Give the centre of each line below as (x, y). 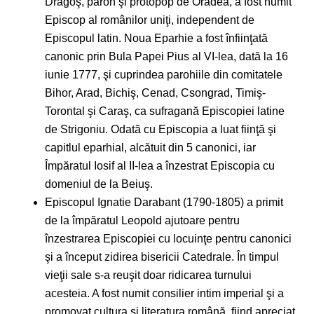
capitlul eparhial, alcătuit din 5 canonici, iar (150, 148)
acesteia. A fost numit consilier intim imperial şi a (164, 294)
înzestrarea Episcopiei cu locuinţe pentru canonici (168, 239)
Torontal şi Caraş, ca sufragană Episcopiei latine (165, 111)
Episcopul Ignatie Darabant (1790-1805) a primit (164, 203)
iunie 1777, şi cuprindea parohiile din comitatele (164, 75)
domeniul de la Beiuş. (99, 184)
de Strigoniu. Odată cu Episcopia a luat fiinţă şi (161, 130)
